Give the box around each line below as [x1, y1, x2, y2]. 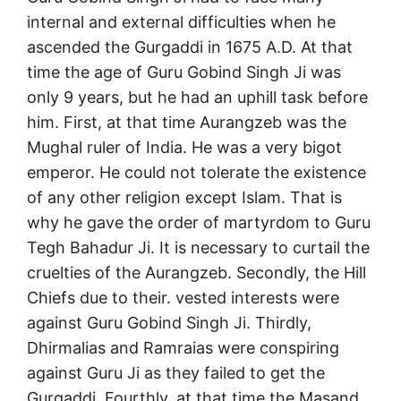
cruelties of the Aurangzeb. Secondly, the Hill [27, 263, 366, 283]
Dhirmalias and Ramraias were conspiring [27, 338, 339, 358]
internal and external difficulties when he [27, 13, 336, 32]
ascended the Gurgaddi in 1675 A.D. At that [27, 38, 353, 57]
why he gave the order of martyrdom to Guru [27, 213, 371, 233]
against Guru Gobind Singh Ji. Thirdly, [27, 313, 311, 333]
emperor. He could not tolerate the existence [27, 163, 366, 183]
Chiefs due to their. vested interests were [27, 288, 339, 308]
